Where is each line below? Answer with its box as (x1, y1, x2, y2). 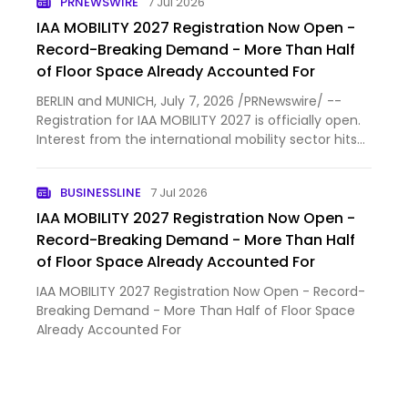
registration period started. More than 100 (36, 168, 299, 187)
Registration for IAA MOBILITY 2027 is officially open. (36, 111, 361, 129)
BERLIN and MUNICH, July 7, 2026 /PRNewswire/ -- (36, 92, 342, 110)
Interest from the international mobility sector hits (36, 130, 357, 148)
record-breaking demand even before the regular (36, 149, 354, 168)
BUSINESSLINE (60, 184, 142, 201)
